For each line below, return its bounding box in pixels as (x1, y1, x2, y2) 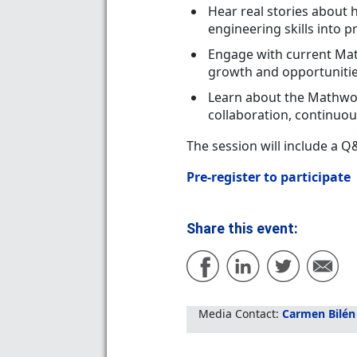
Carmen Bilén (281, 306, 355, 321)
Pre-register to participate (186, 168, 351, 186)
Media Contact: (198, 306, 282, 321)
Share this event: (186, 220, 298, 237)
